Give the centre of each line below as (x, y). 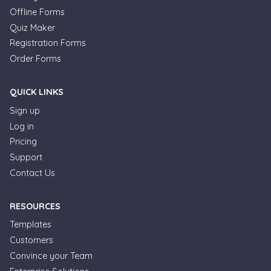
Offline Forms (37, 12)
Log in (22, 126)
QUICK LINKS (37, 92)
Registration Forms (48, 43)
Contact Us (32, 173)
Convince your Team (51, 256)
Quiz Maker (32, 28)
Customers (31, 240)
